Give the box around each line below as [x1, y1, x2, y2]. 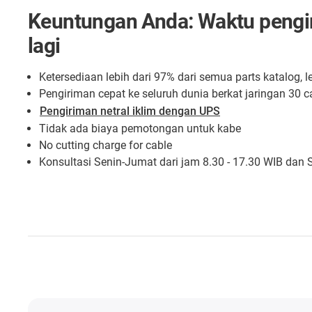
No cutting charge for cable [39, 138, 173, 152]
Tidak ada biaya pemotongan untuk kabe [39, 121, 242, 135]
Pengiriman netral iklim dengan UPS [40, 104, 221, 118]
